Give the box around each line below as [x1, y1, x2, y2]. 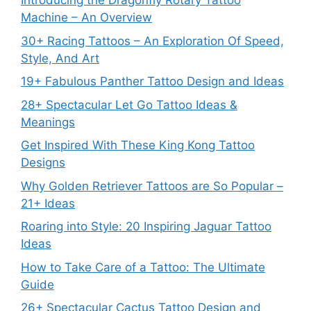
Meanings [21, 115, 75, 129]
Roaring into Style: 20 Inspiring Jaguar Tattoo [21, 219, 271, 234]
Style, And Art [21, 51, 99, 65]
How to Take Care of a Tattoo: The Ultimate [21, 260, 265, 274]
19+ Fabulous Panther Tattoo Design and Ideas [21, 74, 284, 89]
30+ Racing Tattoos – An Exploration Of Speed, [21, 33, 284, 48]
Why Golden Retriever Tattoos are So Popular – [21, 178, 283, 193]
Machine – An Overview [21, 10, 152, 25]
